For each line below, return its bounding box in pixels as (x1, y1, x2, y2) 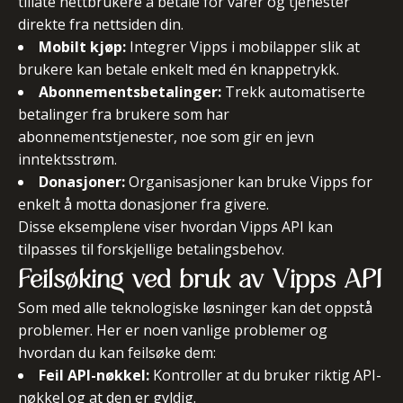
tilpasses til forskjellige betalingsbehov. (18, 239, 284, 259)
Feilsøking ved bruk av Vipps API (18, 267, 381, 290)
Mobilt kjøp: (39, 37, 126, 57)
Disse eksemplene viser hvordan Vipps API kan (18, 217, 333, 237)
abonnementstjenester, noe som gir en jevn (18, 127, 314, 147)
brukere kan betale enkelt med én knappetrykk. (18, 59, 339, 79)
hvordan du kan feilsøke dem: (18, 343, 216, 363)
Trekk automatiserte (221, 82, 365, 102)
